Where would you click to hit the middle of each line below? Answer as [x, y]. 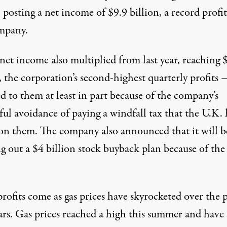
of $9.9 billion [127, 12]
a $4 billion [50, 149]
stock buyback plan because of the [150, 149]
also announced [135, 131]
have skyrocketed [144, 196]
